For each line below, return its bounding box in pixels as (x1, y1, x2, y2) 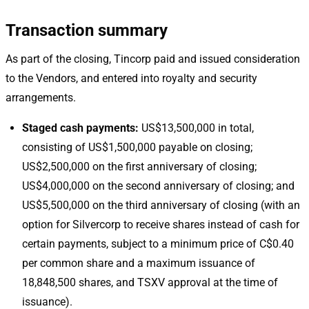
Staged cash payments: (22, 121, 139, 134)
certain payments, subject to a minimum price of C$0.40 (22, 237, 294, 250)
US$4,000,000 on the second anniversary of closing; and (22, 179, 295, 192)
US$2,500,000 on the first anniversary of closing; (22, 159, 257, 173)
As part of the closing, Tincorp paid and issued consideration (6, 52, 300, 66)
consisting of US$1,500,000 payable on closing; (22, 140, 252, 154)
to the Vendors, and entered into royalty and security (6, 71, 257, 85)
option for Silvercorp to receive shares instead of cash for (22, 217, 299, 231)
